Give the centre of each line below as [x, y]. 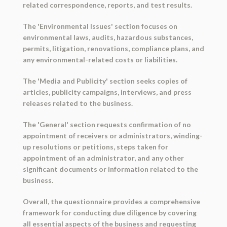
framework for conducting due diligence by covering [109, 213]
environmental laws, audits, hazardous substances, [108, 37]
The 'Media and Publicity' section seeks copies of [105, 81]
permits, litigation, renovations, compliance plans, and [113, 49]
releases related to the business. [78, 103]
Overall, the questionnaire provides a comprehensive [111, 202]
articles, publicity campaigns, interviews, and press [107, 92]
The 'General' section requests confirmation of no [107, 125]
